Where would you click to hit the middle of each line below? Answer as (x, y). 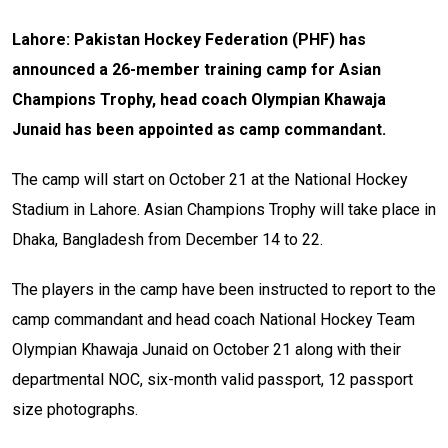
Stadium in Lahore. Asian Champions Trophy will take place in (224, 210)
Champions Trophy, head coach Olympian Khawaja (199, 100)
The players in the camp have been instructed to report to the (224, 290)
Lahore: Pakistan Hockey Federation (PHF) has (189, 40)
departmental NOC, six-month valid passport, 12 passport (212, 380)
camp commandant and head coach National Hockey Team (213, 320)
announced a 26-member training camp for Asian (196, 70)
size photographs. (75, 410)
